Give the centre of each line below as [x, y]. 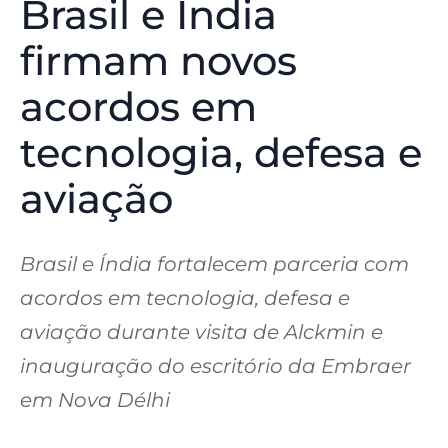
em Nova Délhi [95, 400]
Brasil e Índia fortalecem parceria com [214, 264]
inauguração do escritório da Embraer [215, 366]
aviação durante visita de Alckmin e [201, 332]
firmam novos [158, 61]
